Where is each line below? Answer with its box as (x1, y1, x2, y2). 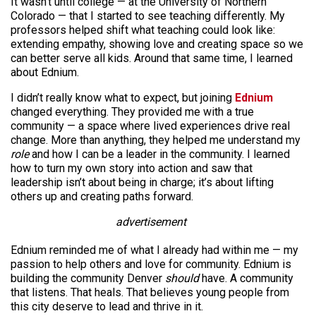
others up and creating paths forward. (11, 190, 193, 204)
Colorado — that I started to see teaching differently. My (11, 9, 285, 23)
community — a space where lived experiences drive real (11, 119, 290, 133)
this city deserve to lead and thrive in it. (11, 300, 203, 314)
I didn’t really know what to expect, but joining (11, 91, 235, 105)
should (165, 272, 199, 286)
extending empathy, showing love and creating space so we (11, 37, 303, 51)
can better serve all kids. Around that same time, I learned (11, 51, 293, 66)
